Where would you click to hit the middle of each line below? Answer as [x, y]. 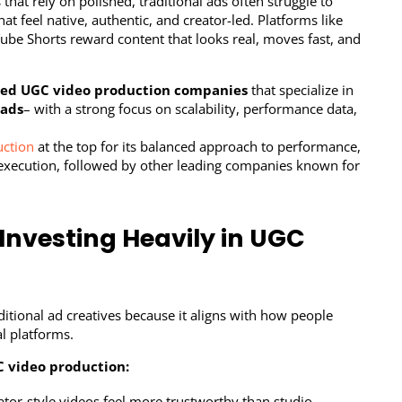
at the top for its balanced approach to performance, [198, 147]
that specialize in [301, 90]
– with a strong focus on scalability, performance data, [191, 109]
